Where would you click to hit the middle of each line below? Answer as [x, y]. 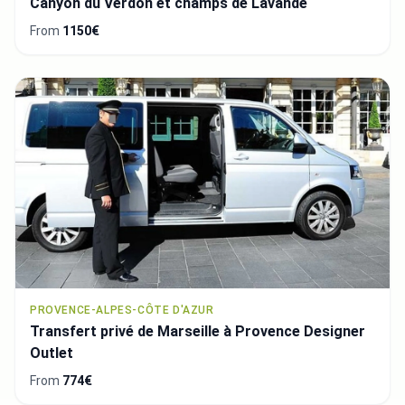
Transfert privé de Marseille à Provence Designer [198, 331]
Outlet [52, 353]
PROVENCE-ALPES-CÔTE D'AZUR [122, 310]
